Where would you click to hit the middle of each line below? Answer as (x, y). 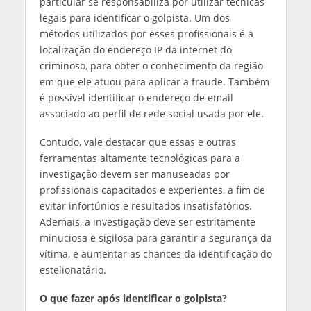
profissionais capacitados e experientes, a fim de (152, 190)
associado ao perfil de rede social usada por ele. (151, 113)
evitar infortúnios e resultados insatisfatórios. (145, 205)
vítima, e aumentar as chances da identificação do (155, 253)
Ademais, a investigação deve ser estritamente (147, 221)
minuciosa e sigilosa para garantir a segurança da (155, 237)
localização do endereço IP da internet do (135, 49)
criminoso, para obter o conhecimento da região (151, 65)
